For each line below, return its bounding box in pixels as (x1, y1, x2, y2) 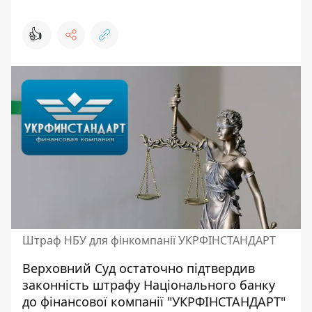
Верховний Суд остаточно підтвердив (22, 260, 255, 276)
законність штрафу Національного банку (22, 276, 275, 293)
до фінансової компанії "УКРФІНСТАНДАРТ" (22, 293, 286, 310)
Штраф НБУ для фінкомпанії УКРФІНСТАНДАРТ (22, 233, 276, 248)
